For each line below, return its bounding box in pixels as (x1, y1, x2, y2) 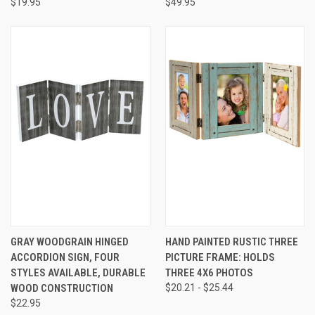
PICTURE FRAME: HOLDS (165, 250, 275, 264)
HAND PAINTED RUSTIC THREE (165, 235, 298, 248)
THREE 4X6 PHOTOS (165, 266, 253, 279)
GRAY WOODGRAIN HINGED (11, 235, 129, 248)
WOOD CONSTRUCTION (11, 281, 113, 295)
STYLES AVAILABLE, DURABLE (11, 266, 146, 279)
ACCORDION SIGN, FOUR (11, 250, 120, 264)
